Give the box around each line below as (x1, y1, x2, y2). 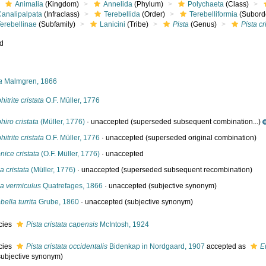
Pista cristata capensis (26, 220, 99, 229)
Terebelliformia (189, 10, 238, 18)
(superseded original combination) (144, 134, 257, 142)
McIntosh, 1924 (98, 220, 150, 229)
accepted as (205, 242, 248, 251)
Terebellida (104, 10, 141, 18)
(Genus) (189, 20, 217, 28)
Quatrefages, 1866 (41, 182, 103, 190)
